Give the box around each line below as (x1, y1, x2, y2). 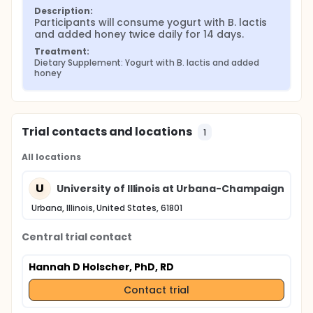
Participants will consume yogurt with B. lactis (34, 15, 267, 29)
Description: (34, 5, 93, 17)
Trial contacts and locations (22, 124, 193, 140)
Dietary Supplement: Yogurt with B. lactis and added (34, 57, 259, 68)
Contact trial (124, 282, 189, 297)
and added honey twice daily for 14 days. (34, 27, 244, 41)
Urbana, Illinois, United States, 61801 (31, 202, 182, 214)
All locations (22, 151, 81, 163)
